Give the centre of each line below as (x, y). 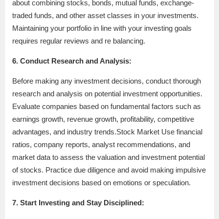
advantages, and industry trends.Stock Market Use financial (107, 131)
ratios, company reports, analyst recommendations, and (101, 144)
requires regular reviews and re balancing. (79, 41)
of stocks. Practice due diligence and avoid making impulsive (109, 170)
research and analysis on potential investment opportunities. (107, 93)
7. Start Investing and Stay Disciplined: (78, 202)
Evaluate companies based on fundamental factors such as (107, 106)
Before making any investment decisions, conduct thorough (107, 81)
